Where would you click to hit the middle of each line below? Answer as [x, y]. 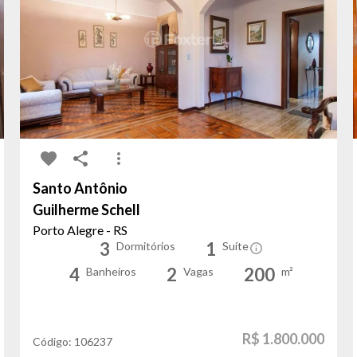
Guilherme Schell [87, 210]
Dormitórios [145, 246]
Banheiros [112, 272]
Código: [54, 342]
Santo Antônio [80, 188]
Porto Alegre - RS [80, 230]
